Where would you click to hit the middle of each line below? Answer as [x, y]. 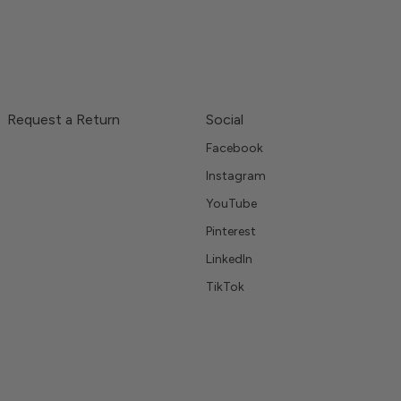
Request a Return [64, 119]
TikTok [225, 286]
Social [225, 119]
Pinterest [231, 231]
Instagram [236, 175]
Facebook [235, 148]
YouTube [231, 203]
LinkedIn [229, 259]
